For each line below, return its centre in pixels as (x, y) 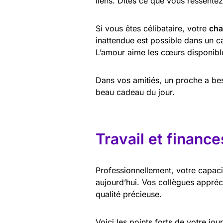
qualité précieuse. (129, 194)
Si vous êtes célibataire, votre (152, 28)
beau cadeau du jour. (135, 92)
